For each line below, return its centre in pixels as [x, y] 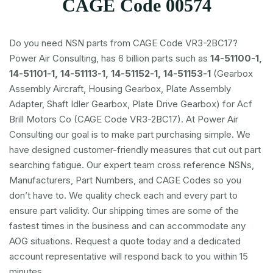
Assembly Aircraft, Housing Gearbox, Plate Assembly [120, 89]
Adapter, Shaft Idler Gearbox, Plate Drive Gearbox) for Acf [131, 104]
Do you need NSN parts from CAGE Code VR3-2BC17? [123, 43]
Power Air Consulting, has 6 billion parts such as [110, 58]
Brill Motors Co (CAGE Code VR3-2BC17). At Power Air [124, 119]
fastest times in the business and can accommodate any [127, 226]
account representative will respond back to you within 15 [129, 256]
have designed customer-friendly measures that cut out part [135, 150]
